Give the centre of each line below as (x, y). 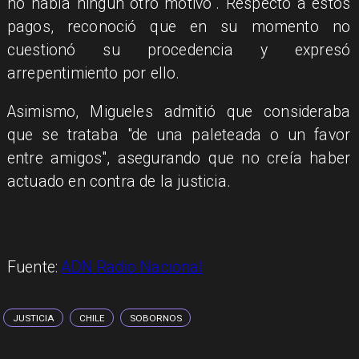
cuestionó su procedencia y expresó (179, 50)
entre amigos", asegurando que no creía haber (179, 159)
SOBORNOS (156, 318)
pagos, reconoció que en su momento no (179, 26)
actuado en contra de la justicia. (119, 182)
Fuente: (34, 267)
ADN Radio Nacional (133, 267)
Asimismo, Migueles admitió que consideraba (179, 112)
